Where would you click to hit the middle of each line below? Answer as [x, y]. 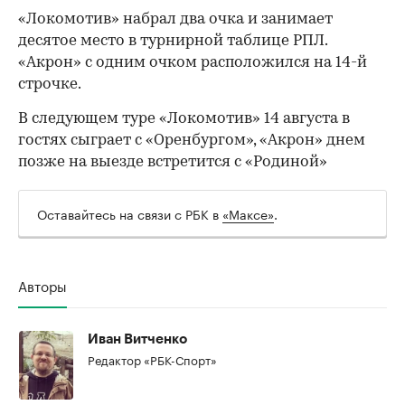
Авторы [42, 284]
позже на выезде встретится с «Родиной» [173, 162]
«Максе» [248, 213]
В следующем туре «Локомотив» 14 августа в [184, 118]
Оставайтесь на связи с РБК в [130, 213]
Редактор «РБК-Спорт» [152, 358]
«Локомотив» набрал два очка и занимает [175, 19]
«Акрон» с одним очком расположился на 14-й [193, 62]
